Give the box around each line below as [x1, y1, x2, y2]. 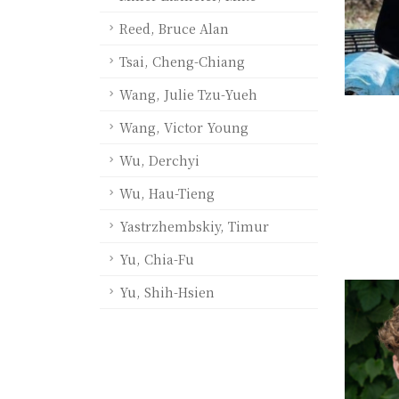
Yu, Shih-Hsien [119, 282, 215, 301]
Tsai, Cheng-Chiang [119, 52, 245, 70]
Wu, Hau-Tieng [119, 183, 215, 202]
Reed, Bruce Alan [119, 19, 229, 37]
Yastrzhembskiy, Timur [119, 216, 269, 235]
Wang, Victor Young [119, 118, 248, 136]
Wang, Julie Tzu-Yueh [119, 85, 257, 103]
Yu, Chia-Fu [119, 249, 194, 268]
